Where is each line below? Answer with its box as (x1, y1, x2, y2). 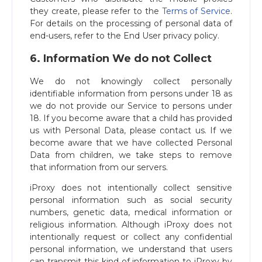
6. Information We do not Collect (30, 52, 212, 65)
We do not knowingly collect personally (30, 76, 232, 87)
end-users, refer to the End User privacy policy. (30, 30, 219, 41)
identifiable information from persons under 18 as (30, 88, 232, 99)
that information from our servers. (30, 162, 168, 173)
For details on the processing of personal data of (30, 18, 232, 29)
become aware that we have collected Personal (30, 137, 232, 148)
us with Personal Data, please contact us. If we (30, 125, 232, 136)
